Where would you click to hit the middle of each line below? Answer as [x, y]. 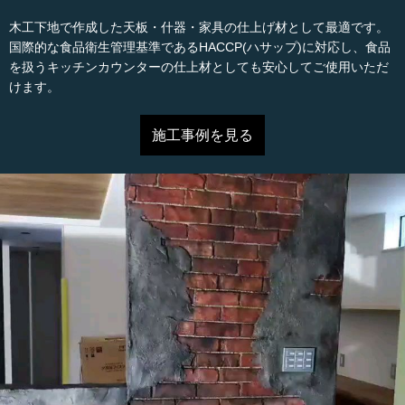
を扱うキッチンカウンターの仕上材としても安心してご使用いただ [199, 67]
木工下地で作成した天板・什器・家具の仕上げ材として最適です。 [199, 27]
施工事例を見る [202, 135]
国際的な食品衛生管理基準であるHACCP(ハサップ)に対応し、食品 [200, 47]
